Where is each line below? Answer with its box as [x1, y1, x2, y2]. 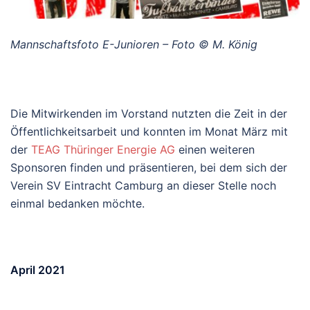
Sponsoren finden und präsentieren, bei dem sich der [10, 160, 287, 174]
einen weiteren [175, 142, 255, 156]
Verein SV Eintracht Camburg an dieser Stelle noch [10, 178, 276, 192]
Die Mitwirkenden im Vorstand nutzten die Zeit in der [10, 106, 287, 120]
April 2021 [10, 262, 65, 277]
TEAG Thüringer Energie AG [31, 142, 175, 156]
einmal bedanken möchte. [10, 196, 145, 210]
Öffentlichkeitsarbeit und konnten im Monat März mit [10, 124, 288, 138]
